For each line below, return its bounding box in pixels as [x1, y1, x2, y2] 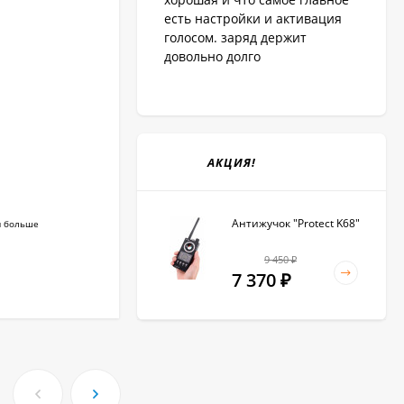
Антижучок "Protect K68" [232, 216, 360, 232]
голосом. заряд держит [164, 29, 307, 47]
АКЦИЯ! [207, 154, 256, 171]
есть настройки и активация [164, 10, 342, 28]
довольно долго [164, 48, 261, 66]
